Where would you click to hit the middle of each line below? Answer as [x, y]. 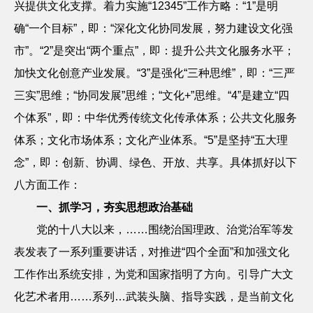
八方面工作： [48, 185]
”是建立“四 [263, 95]
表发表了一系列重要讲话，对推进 [98, 252]
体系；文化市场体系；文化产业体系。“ [111, 140]
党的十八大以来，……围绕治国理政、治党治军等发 [165, 230]
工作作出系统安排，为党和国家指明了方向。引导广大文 [154, 274]
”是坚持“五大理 [251, 140]
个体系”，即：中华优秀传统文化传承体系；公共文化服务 [155, 118]
